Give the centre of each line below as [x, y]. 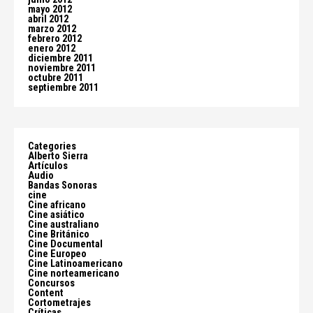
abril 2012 [48, 19]
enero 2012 [52, 49]
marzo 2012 [52, 29]
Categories [52, 146]
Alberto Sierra [58, 156]
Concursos [51, 283]
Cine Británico [59, 234]
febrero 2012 [55, 39]
